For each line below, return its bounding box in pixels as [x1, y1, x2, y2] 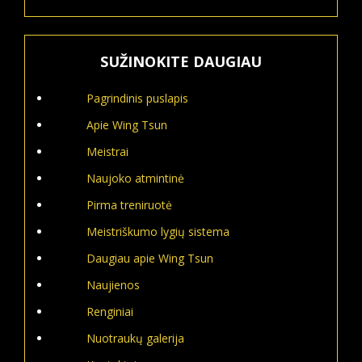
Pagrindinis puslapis [86, 90, 188, 106]
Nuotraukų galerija [86, 330, 184, 346]
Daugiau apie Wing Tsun [86, 250, 213, 266]
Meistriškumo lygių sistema [86, 224, 229, 239]
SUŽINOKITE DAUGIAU [100, 52, 262, 71]
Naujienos [86, 277, 140, 293]
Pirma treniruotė [86, 197, 172, 213]
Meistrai [86, 144, 128, 159]
